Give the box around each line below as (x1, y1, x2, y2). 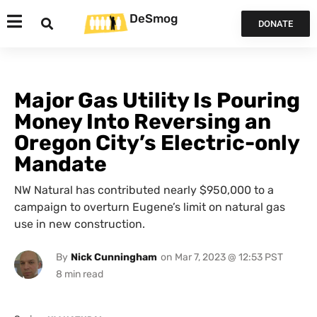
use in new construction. (14, 217, 145, 231)
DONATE (258, 18, 293, 29)
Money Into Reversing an (14, 109, 271, 134)
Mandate (14, 151, 107, 177)
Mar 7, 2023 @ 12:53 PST (174, 251, 283, 263)
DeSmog (129, 11, 178, 25)
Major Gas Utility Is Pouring (14, 88, 300, 113)
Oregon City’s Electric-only (14, 130, 299, 156)
